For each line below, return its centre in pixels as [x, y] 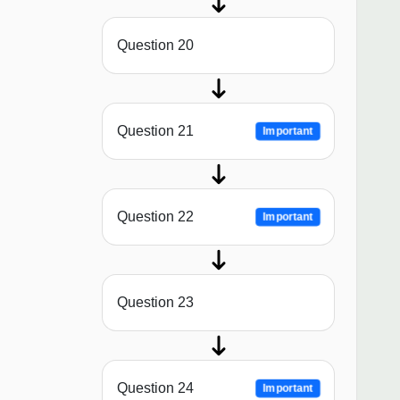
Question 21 [155, 131]
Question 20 [155, 46]
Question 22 [155, 217]
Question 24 [155, 388]
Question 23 [155, 303]
